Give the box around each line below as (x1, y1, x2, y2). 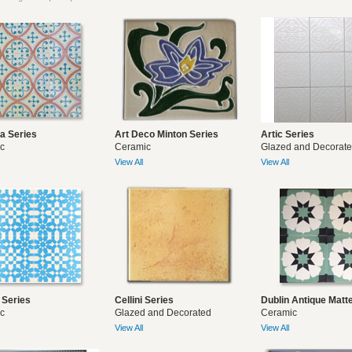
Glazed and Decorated (115, 307, 211, 318)
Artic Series (261, 129, 314, 140)
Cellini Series (115, 295, 174, 306)
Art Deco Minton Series (115, 129, 218, 140)
